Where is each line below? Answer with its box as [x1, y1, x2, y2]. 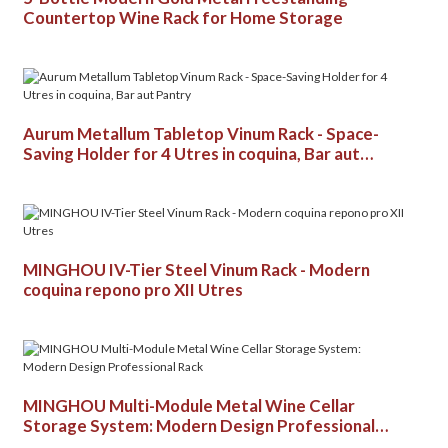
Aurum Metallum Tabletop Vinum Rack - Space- [22, 123, 379, 144]
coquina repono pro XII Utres [22, 279, 243, 300]
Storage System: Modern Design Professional [22, 415, 375, 436]
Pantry [22, 163, 76, 184]
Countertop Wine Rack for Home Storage [22, 7, 343, 28]
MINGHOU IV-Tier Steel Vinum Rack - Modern [22, 259, 372, 280]
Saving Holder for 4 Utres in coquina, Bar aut [22, 143, 360, 164]
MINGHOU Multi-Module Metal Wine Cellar [22, 395, 355, 416]
